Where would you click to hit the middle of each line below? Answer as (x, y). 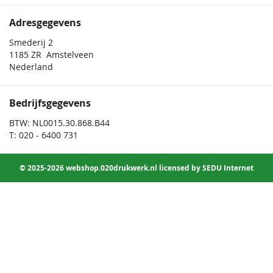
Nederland (31, 67)
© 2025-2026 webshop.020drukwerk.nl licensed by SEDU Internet (136, 168)
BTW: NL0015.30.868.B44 (59, 123)
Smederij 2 (31, 43)
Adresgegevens (45, 23)
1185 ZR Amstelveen (51, 55)
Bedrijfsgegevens (50, 103)
